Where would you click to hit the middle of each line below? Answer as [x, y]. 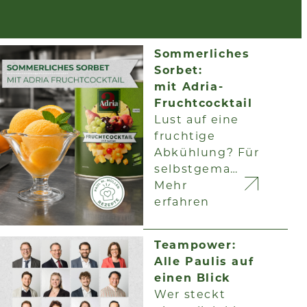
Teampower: [195, 245]
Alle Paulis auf [204, 261]
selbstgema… [196, 168]
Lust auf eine [197, 119]
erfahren [182, 201]
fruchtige [185, 135]
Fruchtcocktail [204, 102]
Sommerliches [202, 53]
